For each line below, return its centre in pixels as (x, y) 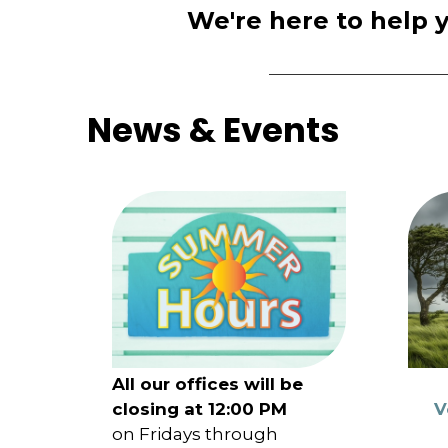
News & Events (213, 129)
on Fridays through (197, 433)
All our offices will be (208, 383)
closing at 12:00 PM (200, 408)
